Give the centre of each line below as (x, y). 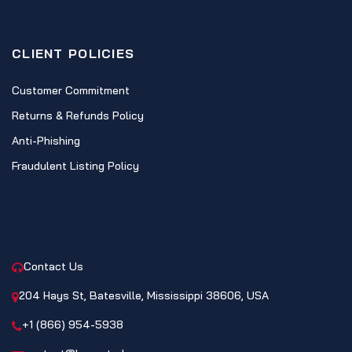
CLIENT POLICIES (73, 53)
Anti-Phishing (46, 141)
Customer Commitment (71, 90)
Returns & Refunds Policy (78, 115)
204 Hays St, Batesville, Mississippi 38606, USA (144, 295)
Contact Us (53, 266)
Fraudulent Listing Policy (75, 166)
